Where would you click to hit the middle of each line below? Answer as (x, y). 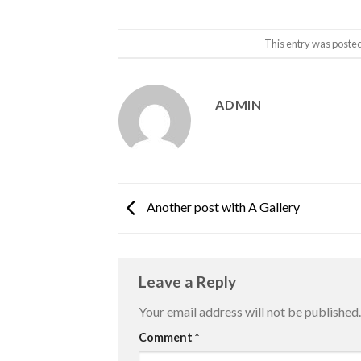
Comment (167, 338)
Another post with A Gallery (222, 206)
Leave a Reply (189, 281)
